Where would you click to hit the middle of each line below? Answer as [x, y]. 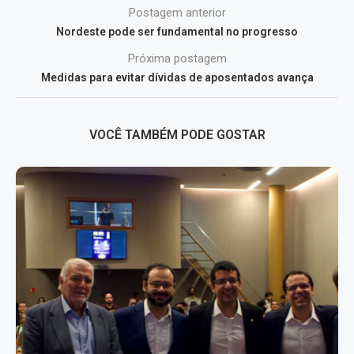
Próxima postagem [177, 58]
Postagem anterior [177, 12]
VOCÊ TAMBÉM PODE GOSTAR [177, 134]
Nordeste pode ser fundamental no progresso [177, 31]
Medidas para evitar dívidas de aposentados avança [177, 77]
